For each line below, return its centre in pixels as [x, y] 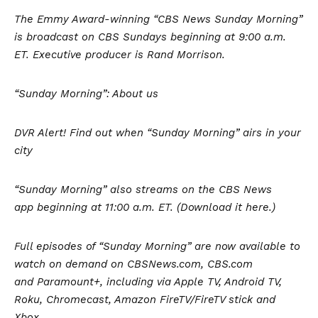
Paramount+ [68, 281]
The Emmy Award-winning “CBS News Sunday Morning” [158, 19]
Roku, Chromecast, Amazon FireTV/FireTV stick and [145, 299]
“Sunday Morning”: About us [86, 93]
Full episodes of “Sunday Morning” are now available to [157, 246]
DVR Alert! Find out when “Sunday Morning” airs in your [158, 132]
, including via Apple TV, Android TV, [191, 281]
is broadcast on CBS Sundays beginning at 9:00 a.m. [150, 37]
